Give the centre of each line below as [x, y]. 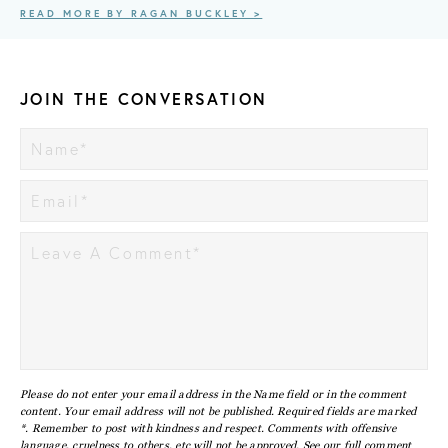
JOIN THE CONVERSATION [144, 99]
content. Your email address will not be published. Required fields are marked [218, 411]
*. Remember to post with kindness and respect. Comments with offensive [208, 428]
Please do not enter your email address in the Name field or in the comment [213, 394]
